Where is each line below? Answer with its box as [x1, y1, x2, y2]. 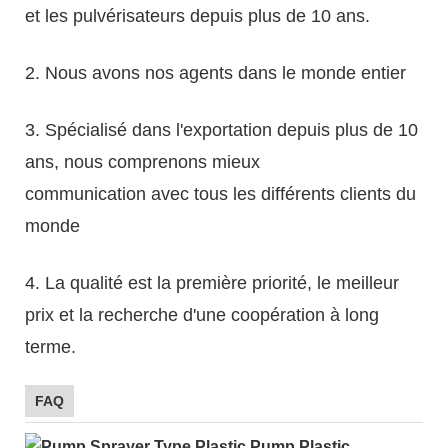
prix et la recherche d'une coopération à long [25, 304, 379, 325]
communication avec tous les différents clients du [25, 183, 416, 204]
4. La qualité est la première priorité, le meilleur [25, 272, 399, 293]
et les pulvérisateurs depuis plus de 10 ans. [25, 5, 370, 26]
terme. [25, 336, 76, 357]
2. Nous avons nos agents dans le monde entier [25, 62, 406, 83]
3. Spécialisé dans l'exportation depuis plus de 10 [25, 119, 418, 140]
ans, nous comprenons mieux [25, 151, 260, 172]
